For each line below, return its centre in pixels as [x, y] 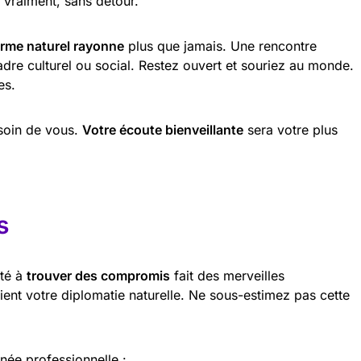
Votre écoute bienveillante [163, 130]
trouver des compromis [98, 276]
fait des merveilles [227, 276]
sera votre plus [290, 130]
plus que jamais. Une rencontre [220, 46]
